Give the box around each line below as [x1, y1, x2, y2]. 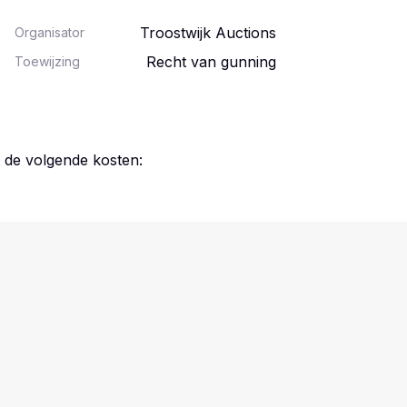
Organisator [15, 25, 84, 40]
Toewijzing [15, 54, 80, 69]
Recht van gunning [146, 53, 276, 71]
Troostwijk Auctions [140, 24, 276, 42]
